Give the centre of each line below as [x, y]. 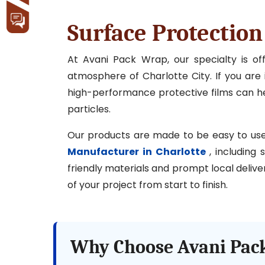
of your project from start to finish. [148, 185]
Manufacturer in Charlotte [137, 151]
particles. [89, 109]
